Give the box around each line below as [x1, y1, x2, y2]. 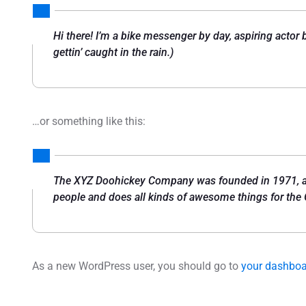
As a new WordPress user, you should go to [32, 260, 241, 273]
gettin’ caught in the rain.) [53, 45, 173, 59]
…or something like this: [32, 114, 145, 128]
